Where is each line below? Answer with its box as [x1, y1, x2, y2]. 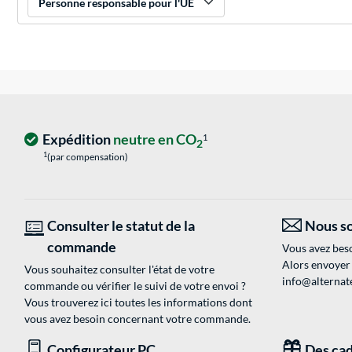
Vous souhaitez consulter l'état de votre [24, 262, 214, 277]
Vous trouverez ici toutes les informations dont [24, 295, 252, 310]
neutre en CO [113, 130, 196, 148]
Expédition [42, 130, 113, 148]
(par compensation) [47, 151, 128, 163]
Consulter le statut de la [47, 217, 195, 235]
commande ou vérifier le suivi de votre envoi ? [24, 279, 246, 293]
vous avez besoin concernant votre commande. [24, 312, 251, 326]
